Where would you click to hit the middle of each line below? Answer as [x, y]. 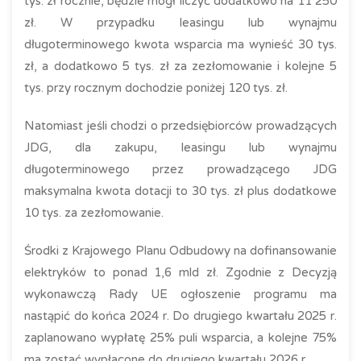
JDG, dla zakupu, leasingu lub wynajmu [180, 147]
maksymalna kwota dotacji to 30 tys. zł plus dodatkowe [180, 191]
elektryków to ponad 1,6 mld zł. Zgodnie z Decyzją [180, 272]
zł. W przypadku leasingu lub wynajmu [180, 23]
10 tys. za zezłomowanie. [94, 213]
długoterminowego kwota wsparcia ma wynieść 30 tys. [180, 44]
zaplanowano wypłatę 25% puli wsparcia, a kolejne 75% [180, 338]
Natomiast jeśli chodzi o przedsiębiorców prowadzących [180, 126]
